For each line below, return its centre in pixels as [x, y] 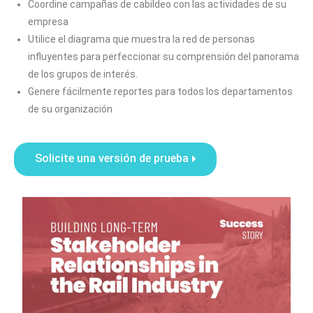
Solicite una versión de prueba [112, 158]
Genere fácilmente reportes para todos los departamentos [160, 92]
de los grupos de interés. [83, 74]
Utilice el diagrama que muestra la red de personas [141, 39]
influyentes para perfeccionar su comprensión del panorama [163, 57]
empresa [48, 22]
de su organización [70, 109]
